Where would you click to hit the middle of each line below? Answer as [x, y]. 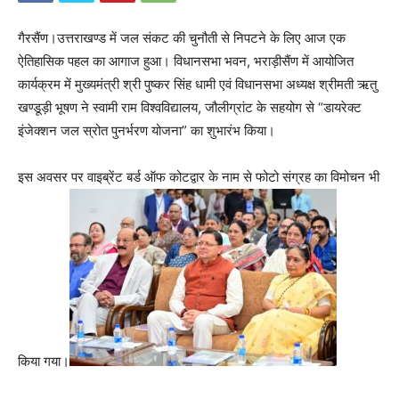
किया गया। [44, 361]
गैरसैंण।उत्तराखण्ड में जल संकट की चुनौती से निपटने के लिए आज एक [182, 37]
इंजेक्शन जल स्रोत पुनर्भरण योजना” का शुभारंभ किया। [147, 130]
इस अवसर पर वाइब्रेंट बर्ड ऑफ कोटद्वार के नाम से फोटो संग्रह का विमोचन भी [199, 176]
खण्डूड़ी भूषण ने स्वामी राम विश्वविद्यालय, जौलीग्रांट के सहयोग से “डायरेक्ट [190, 107]
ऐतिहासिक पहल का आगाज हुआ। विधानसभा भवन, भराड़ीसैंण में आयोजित [186, 61]
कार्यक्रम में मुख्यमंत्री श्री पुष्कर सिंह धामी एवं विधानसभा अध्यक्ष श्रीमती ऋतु [197, 84]
